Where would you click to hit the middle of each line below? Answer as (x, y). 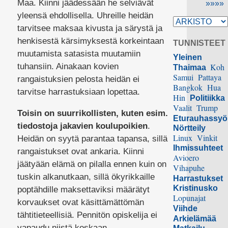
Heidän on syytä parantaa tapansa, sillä (92, 138)
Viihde (186, 209)
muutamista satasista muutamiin (79, 53)
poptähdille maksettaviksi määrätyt (84, 189)
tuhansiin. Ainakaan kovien (68, 66)
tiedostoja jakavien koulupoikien (82, 126)
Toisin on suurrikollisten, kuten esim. (92, 113)
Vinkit (207, 138)
